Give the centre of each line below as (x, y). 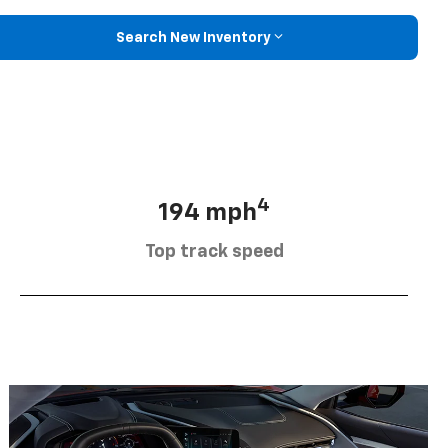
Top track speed (214, 251)
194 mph (207, 212)
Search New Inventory (193, 37)
